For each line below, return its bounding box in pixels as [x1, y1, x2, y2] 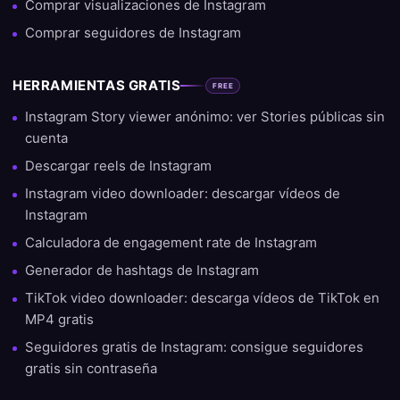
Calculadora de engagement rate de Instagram [25, 234, 317, 252]
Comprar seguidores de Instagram [25, 24, 241, 42]
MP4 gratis [25, 311, 94, 329]
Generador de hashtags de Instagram [25, 262, 259, 279]
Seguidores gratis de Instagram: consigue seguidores [25, 338, 363, 356]
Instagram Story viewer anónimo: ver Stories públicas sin [25, 108, 385, 126]
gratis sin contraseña [25, 360, 157, 378]
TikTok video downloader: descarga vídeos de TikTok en [25, 289, 379, 307]
